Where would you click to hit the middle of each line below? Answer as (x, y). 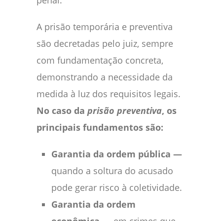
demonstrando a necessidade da (105, 77)
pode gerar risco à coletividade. (117, 187)
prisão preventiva (125, 110)
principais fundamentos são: (100, 127)
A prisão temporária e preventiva (105, 26)
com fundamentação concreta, (100, 60)
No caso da (62, 110)
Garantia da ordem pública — (117, 154)
